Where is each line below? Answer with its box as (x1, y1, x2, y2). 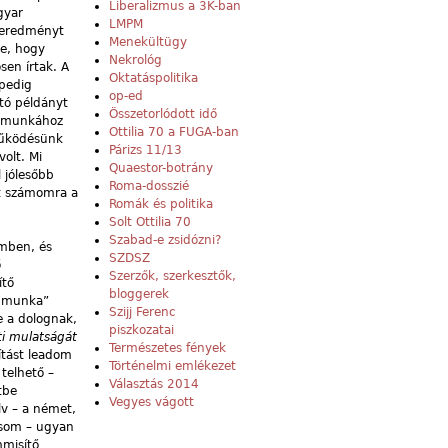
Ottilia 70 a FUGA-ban (109, 125, 239, 140)
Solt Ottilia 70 (109, 215, 191, 230)
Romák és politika (109, 197, 213, 212)
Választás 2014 (109, 377, 199, 392)
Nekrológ (109, 53, 162, 68)
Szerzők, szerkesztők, (109, 269, 236, 284)
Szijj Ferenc (109, 305, 176, 320)
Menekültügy (109, 35, 187, 50)
